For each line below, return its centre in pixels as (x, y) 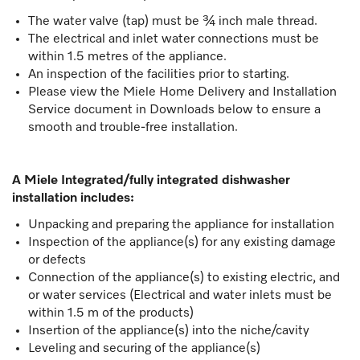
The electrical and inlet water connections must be (174, 39)
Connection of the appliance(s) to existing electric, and (184, 278)
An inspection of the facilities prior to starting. (159, 74)
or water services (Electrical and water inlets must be (180, 295)
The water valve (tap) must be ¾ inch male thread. (173, 21)
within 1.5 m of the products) (112, 313)
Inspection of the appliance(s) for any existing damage (182, 242)
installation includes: (73, 198)
